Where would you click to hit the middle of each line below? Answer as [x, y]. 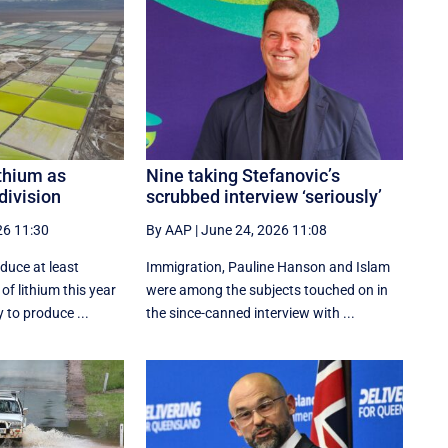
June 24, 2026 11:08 [264, 229]
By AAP [169, 229]
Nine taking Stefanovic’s [243, 175]
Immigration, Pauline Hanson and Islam [268, 266]
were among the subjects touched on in [267, 289]
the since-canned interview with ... [251, 312]
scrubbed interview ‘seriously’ [264, 196]
